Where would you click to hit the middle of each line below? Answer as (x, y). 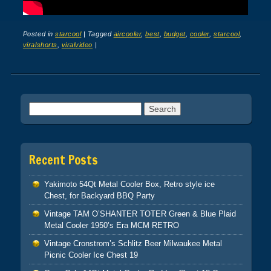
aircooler (127, 34)
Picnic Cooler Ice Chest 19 (91, 255)
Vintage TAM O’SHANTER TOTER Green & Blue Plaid (140, 214)
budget (175, 34)
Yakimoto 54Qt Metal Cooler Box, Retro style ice (129, 184)
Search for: (50, 109)
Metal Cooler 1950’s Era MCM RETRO (111, 226)
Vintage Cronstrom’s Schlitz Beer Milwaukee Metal (133, 244)
